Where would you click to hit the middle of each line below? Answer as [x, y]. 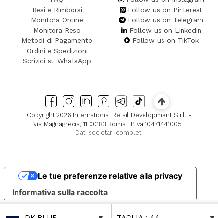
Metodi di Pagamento [57, 40]
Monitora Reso [57, 30]
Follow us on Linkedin [165, 30]
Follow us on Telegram [166, 20]
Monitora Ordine [57, 20]
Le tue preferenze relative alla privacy [110, 175]
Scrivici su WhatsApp [57, 61]
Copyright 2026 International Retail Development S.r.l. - [109, 115]
